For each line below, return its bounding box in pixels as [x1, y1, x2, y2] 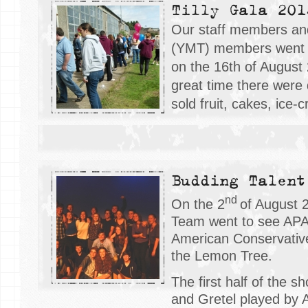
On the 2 [171, 196, 225, 212]
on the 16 [171, 59, 229, 75]
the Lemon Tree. [171, 247, 272, 263]
